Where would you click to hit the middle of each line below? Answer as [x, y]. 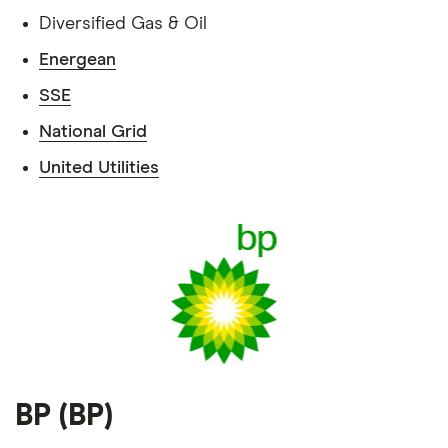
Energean [77, 60]
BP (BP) [64, 416]
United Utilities [99, 168]
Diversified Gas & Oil [123, 24]
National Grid [93, 132]
